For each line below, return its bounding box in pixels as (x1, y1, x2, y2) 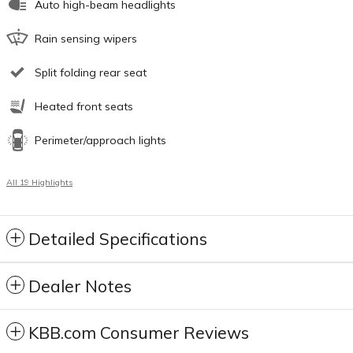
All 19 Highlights (6, 176, 72, 188)
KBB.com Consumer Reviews (28, 321, 249, 343)
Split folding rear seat (35, 65, 147, 80)
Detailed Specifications (28, 228, 207, 249)
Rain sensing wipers (35, 31, 137, 46)
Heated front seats (35, 98, 133, 113)
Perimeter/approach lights (35, 132, 166, 147)
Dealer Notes (28, 275, 132, 296)
